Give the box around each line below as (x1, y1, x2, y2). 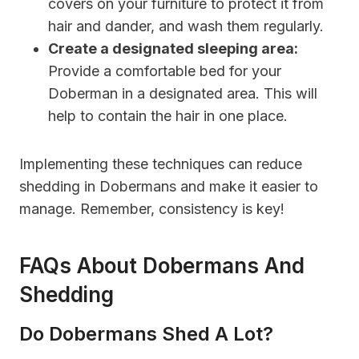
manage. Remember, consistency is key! (19, 200, 284, 217)
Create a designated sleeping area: (48, 39, 298, 57)
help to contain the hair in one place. (48, 107, 288, 124)
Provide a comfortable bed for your (48, 62, 281, 79)
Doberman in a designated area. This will (48, 84, 317, 102)
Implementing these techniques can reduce (19, 155, 302, 172)
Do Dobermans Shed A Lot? (19, 321, 273, 345)
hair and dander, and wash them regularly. (48, 17, 324, 34)
